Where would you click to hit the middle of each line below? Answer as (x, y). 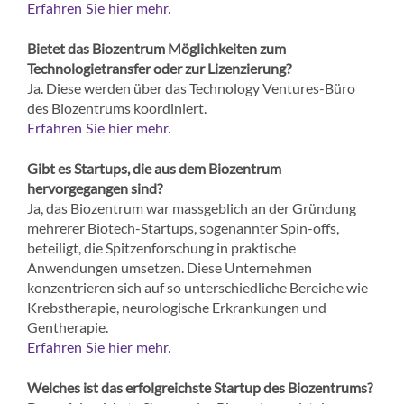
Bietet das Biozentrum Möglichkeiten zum (156, 48)
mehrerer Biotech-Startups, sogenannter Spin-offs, (183, 228)
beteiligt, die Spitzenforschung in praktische (161, 248)
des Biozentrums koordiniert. (117, 108)
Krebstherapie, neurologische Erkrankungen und (177, 307)
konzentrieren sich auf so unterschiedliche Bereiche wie (197, 287)
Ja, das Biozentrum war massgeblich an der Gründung (192, 208)
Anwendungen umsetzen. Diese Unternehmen (170, 267)
